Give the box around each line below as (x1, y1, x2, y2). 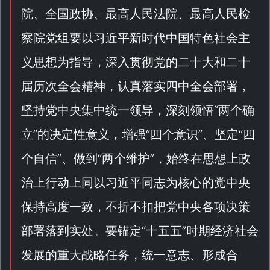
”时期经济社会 (182, 224, 259, 238)
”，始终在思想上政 (150, 151, 251, 166)
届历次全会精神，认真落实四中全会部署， (21, 79, 250, 93)
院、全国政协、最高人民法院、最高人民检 (21, 7, 250, 21)
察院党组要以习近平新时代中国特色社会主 (21, 31, 250, 45)
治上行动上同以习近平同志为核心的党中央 (21, 175, 250, 190)
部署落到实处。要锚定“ (21, 224, 146, 238)
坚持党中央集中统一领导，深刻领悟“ (21, 103, 218, 118)
